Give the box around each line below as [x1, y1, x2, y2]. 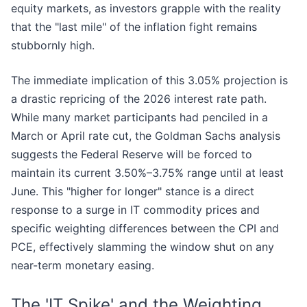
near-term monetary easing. [11, 258, 154, 273]
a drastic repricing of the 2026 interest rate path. [11, 92, 267, 106]
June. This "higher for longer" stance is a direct [11, 184, 254, 199]
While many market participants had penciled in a [11, 110, 268, 125]
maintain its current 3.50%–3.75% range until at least [11, 166, 284, 180]
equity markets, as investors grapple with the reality [11, 1, 281, 16]
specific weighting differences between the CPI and [11, 221, 279, 236]
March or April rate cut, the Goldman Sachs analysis [11, 129, 280, 143]
